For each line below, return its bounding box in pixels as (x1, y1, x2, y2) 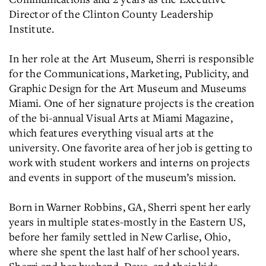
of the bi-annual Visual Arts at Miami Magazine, (9, 110, 233, 125)
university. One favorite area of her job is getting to (9, 140, 253, 154)
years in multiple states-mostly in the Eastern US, (9, 214, 246, 229)
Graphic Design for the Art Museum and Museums (9, 81, 247, 95)
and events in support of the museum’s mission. (9, 170, 236, 184)
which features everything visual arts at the (9, 125, 214, 140)
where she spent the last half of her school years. (9, 244, 240, 258)
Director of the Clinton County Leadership (9, 7, 214, 21)
